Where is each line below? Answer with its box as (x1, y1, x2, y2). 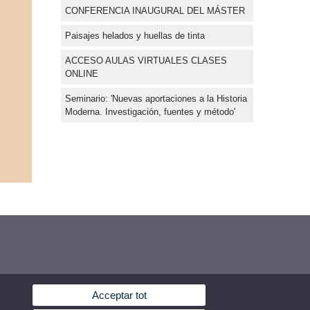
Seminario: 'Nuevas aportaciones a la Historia (65, 93, 247, 104)
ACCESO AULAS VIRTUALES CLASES (65, 55, 227, 66)
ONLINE (65, 68, 98, 79)
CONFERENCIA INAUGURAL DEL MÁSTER (65, 5, 245, 16)
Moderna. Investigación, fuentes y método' (65, 106, 235, 117)
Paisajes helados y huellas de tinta (65, 30, 205, 41)
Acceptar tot (91, 289, 147, 302)
